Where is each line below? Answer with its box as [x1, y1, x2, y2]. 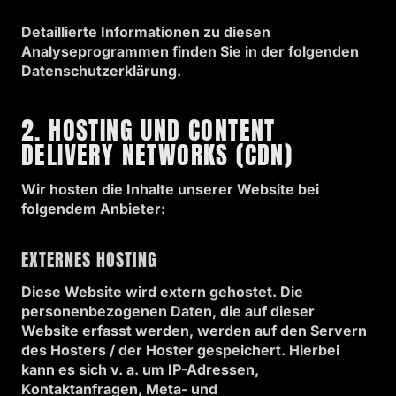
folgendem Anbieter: [21, 200, 165, 217]
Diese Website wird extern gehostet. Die [21, 283, 303, 301]
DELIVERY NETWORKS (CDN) [21, 136, 293, 173]
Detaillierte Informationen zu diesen [21, 23, 270, 41]
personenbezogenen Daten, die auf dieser [21, 302, 315, 320]
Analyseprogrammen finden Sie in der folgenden [21, 42, 359, 60]
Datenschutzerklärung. [21, 62, 181, 80]
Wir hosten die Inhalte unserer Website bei [21, 180, 319, 198]
